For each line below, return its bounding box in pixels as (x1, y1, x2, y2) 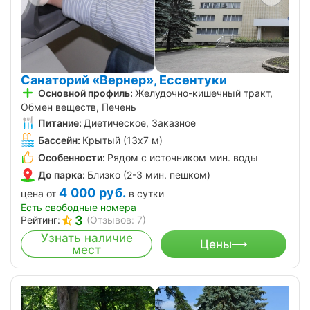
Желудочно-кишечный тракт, (135, 86, 273, 99)
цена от (21, 187, 56, 199)
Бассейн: (38, 134, 80, 146)
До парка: (38, 169, 85, 181)
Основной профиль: (38, 86, 133, 99)
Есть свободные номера (21, 201, 136, 213)
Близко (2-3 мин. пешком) (87, 169, 210, 181)
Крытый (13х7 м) (82, 134, 163, 146)
